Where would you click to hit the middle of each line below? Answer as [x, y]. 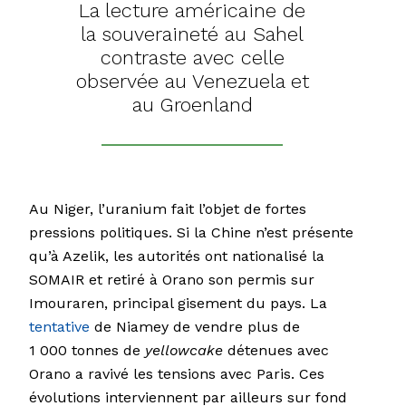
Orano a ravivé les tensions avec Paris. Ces [177, 374]
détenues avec [276, 351]
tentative [59, 327]
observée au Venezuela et [192, 82]
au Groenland [192, 105]
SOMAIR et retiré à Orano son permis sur [172, 280]
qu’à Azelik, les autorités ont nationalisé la [177, 256]
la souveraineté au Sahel [192, 34]
